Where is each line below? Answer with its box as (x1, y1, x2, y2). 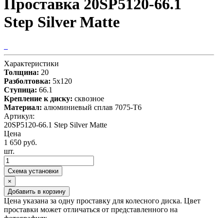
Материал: (4, 103, 42, 111)
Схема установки (8, 167, 58, 175)
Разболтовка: (4, 76, 51, 85)
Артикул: (4, 111, 35, 120)
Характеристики (4, 59, 59, 68)
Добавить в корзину (8, 187, 66, 195)
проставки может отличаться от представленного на (4, 205, 178, 214)
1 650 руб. (4, 138, 37, 146)
